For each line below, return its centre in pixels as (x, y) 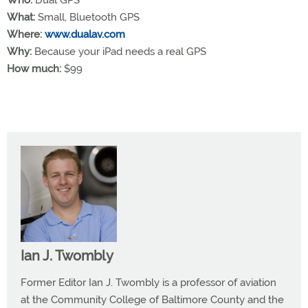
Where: (24, 34)
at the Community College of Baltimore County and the (152, 299)
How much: (34, 68)
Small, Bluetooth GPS (87, 17)
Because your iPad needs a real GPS (119, 51)
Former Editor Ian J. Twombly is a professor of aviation (148, 282)
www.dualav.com (85, 34)
